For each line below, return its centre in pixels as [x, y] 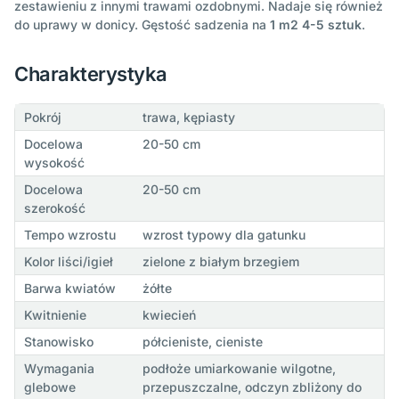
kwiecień [169, 315]
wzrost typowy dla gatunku [224, 235]
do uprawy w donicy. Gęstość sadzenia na [142, 25]
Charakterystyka [91, 74]
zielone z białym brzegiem [220, 262]
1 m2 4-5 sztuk [316, 25]
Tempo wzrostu [69, 235]
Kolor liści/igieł [68, 262]
